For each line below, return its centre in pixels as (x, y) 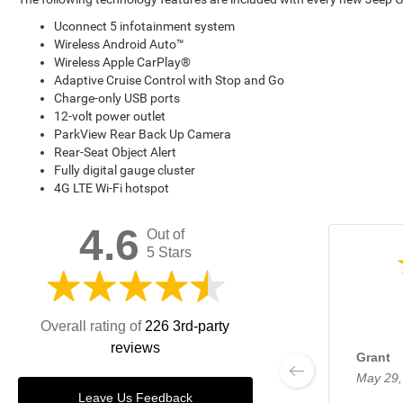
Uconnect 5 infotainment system (144, 26)
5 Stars (169, 252)
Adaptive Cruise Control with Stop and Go (169, 80)
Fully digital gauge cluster (125, 170)
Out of (165, 234)
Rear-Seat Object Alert (115, 152)
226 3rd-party (188, 326)
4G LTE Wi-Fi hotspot (112, 188)
